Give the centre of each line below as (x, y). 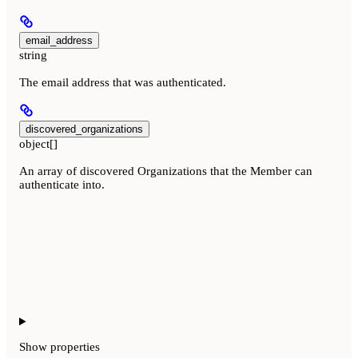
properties (75, 347)
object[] (38, 144)
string (33, 55)
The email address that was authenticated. (123, 82)
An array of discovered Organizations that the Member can (166, 171)
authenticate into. (62, 185)
